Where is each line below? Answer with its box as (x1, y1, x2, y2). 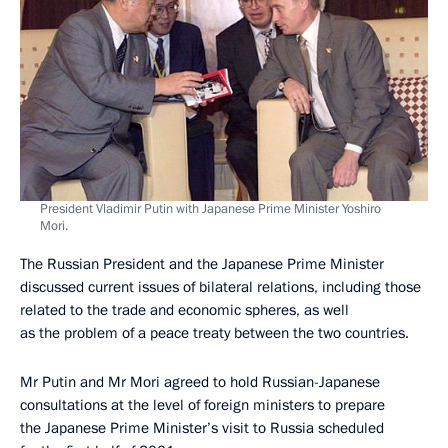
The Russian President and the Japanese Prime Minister (20, 253, 384, 274)
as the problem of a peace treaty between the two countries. (20, 322, 409, 343)
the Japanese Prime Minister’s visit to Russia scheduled (20, 417, 384, 438)
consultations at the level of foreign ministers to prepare (20, 394, 385, 415)
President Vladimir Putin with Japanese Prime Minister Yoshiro (40, 199, 381, 218)
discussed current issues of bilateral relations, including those (20, 276, 421, 297)
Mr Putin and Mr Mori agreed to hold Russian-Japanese (20, 371, 380, 392)
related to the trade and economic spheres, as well (20, 299, 349, 320)
